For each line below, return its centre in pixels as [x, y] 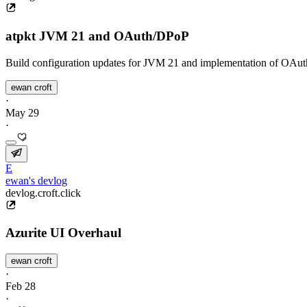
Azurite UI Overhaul [63, 233]
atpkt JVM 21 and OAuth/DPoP [97, 36]
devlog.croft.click [43, 193]
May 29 [22, 112]
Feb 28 [21, 286]
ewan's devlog [36, 180]
